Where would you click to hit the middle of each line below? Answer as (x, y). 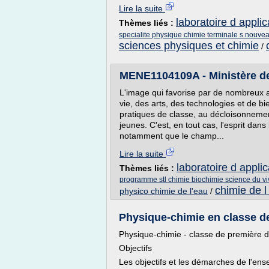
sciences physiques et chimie (189, 46)
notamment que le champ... (172, 136)
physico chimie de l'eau (164, 191)
